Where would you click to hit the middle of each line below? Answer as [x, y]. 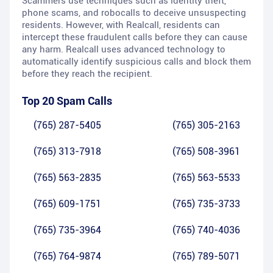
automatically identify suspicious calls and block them [136, 62]
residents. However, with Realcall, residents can [121, 25]
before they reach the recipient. [87, 74]
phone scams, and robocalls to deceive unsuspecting [134, 13]
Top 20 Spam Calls [67, 101]
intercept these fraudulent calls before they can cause [135, 37]
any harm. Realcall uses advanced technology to [124, 50]
